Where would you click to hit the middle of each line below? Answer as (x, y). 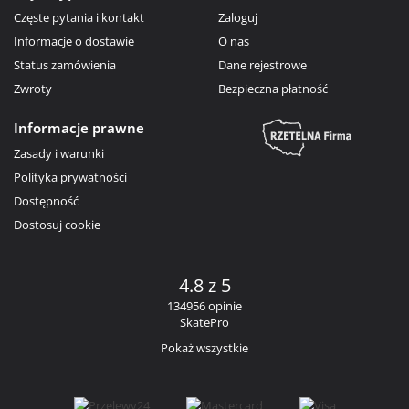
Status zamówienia (65, 64)
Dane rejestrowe (262, 64)
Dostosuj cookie (57, 224)
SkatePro (204, 322)
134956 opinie (204, 305)
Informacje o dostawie (74, 41)
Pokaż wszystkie (204, 347)
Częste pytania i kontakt (79, 17)
